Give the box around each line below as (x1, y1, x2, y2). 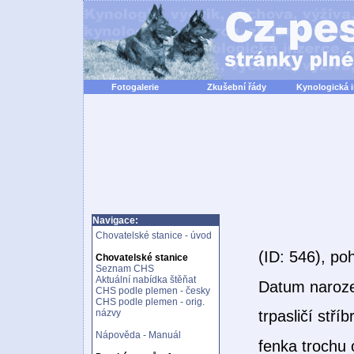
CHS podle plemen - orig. (96, 296, 205, 307)
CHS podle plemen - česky (96, 285, 210, 296)
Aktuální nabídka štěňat (96, 274, 196, 285)
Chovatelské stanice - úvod (96, 230, 212, 241)
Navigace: (92, 215, 138, 226)
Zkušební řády (207, 82, 266, 92)
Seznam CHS (96, 263, 154, 274)
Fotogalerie (111, 82, 159, 92)
